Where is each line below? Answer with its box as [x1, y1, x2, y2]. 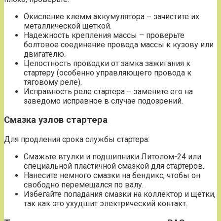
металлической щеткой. [24, 21, 111, 31]
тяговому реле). [24, 77, 82, 87]
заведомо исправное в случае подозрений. [24, 96, 183, 106]
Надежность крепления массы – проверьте [24, 30, 184, 40]
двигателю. [24, 49, 66, 59]
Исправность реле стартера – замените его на [24, 86, 193, 96]
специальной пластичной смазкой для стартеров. [24, 161, 204, 171]
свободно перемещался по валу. [24, 180, 144, 190]
